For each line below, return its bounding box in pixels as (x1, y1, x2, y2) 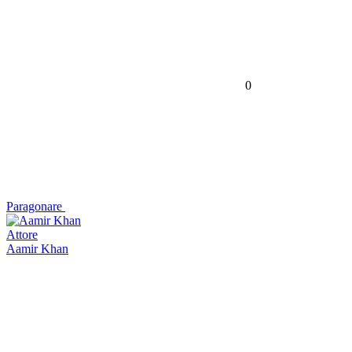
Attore (6, 227, 38, 241)
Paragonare (6, 199, 62, 213)
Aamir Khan (6, 241, 68, 255)
